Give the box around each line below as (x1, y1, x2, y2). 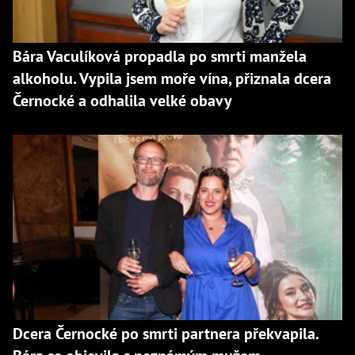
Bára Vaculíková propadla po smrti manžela (13, 46, 307, 67)
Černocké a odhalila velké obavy (13, 90, 232, 112)
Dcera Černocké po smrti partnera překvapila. (13, 323, 319, 344)
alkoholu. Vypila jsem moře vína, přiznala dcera (13, 68, 331, 90)
